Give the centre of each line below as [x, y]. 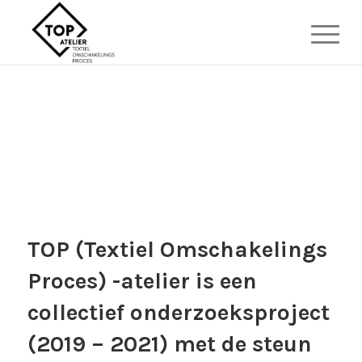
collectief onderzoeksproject [178, 312]
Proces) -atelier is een [142, 281]
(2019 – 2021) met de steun [169, 344]
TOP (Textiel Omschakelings [177, 249]
